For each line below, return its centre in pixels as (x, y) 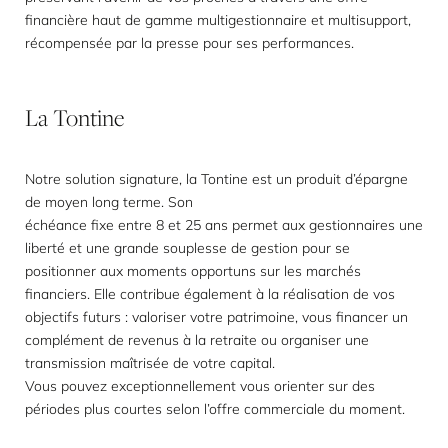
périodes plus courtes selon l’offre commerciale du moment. (215, 409)
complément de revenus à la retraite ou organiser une (197, 340)
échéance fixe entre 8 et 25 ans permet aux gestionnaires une (224, 225)
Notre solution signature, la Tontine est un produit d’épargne (216, 179)
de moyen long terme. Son (109, 202)
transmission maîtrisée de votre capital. (150, 363)
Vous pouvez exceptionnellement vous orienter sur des (200, 386)
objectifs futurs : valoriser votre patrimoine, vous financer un (216, 317)
